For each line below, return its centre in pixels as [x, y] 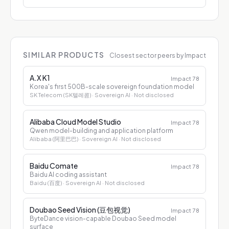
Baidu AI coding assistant [68, 175]
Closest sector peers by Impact [158, 55]
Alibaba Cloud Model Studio [75, 122]
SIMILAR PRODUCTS [64, 55]
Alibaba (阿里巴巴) [54, 139]
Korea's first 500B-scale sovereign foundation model [112, 87]
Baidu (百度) [46, 183]
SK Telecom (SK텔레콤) [60, 95]
